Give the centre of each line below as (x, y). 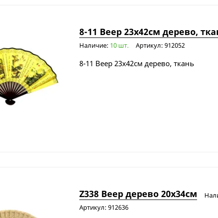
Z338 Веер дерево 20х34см (138, 194)
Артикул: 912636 (104, 208)
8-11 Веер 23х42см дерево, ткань (136, 64)
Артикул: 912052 (160, 45)
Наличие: (94, 45)
